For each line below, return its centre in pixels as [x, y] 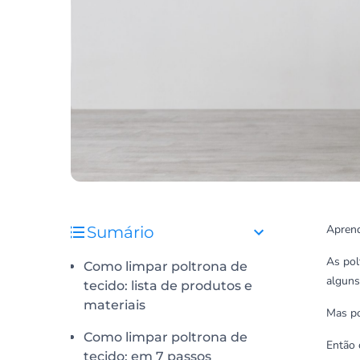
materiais [115, 305]
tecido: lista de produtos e [168, 286]
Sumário [121, 232]
